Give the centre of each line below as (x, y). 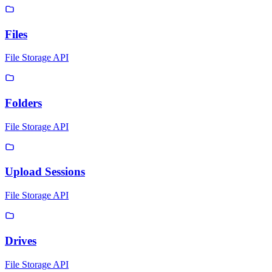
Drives (21, 240)
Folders (23, 103)
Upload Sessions (45, 172)
